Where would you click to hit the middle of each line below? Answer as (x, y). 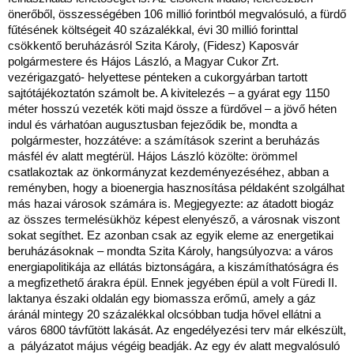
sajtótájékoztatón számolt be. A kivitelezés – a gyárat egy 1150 (169, 93)
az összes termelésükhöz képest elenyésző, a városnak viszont (174, 219)
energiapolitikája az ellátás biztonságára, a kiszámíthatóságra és (173, 267)
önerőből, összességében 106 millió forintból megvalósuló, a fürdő (177, 14)
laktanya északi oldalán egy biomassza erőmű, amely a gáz (162, 298)
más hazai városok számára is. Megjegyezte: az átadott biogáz (171, 203)
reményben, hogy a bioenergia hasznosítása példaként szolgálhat (176, 188)
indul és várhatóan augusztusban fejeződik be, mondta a (153, 124)
